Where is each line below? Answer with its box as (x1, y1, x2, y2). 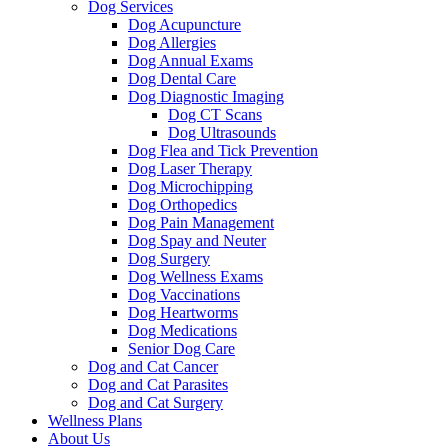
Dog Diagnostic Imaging (128, 87, 284, 105)
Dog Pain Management (128, 213, 274, 231)
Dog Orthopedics (128, 195, 237, 213)
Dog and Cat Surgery (88, 393, 223, 411)
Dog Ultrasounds (168, 123, 276, 141)
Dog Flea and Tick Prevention (128, 141, 318, 159)
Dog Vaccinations (128, 285, 240, 303)
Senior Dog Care (128, 339, 235, 357)
